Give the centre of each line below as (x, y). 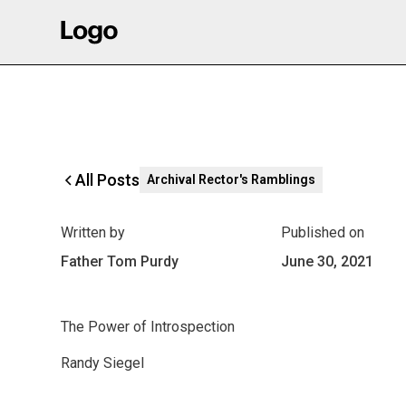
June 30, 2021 (327, 261)
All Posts (108, 179)
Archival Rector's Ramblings (232, 179)
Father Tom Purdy (120, 261)
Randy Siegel (103, 363)
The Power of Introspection (148, 327)
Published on (322, 232)
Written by (93, 232)
